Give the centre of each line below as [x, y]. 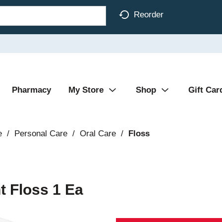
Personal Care [41, 134]
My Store [86, 90]
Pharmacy [31, 90]
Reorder [149, 14]
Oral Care [98, 134]
